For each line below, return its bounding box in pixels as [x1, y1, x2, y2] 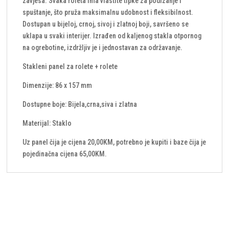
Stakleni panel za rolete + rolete [22, 62, 118, 71]
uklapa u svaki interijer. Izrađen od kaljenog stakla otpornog [22, 32, 202, 40]
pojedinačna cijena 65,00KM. [22, 150, 107, 158]
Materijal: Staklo [22, 119, 72, 128]
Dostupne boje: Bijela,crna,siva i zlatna [22, 100, 138, 109]
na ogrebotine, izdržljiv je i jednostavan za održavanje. [22, 43, 183, 52]
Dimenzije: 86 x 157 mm [22, 81, 93, 90]
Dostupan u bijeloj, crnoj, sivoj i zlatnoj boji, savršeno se [22, 20, 189, 29]
